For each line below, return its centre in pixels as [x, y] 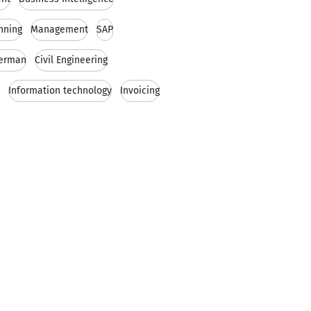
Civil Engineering [71, 60]
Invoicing [140, 91]
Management [59, 30]
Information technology [60, 91]
